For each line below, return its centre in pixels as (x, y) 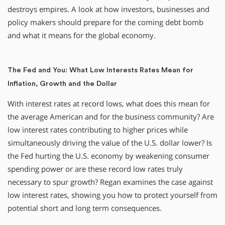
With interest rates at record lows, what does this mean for (109, 104)
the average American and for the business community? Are (111, 117)
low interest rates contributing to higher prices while (98, 130)
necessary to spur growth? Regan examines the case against (110, 182)
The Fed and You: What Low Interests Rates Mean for (100, 70)
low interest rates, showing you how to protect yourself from (113, 195)
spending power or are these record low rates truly (95, 169)
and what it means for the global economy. (82, 36)
